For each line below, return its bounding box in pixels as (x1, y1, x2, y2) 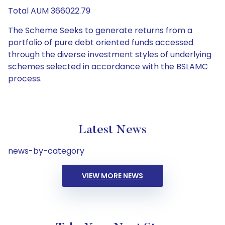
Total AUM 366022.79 (8, 5, 90, 17)
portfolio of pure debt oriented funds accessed (8, 37, 193, 48)
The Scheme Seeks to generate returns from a (8, 25, 192, 36)
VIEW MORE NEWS (82, 171, 143, 181)
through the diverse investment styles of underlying (8, 49, 211, 60)
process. (8, 73, 42, 84)
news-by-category (8, 145, 84, 157)
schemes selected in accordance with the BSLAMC (8, 61, 208, 72)
